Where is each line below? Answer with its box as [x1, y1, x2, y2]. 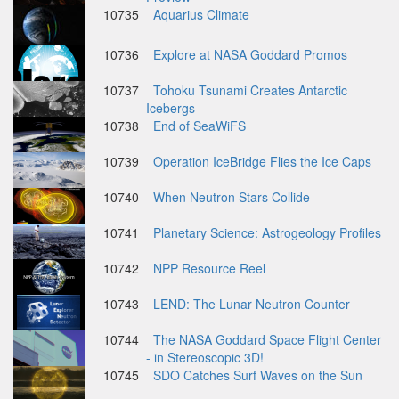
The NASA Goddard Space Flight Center [153, 330, 381, 348]
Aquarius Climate [153, 5, 249, 23]
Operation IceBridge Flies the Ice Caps [153, 152, 371, 170]
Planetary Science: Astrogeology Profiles [153, 224, 381, 241]
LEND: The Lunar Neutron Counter [153, 295, 350, 313]
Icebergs [146, 99, 195, 117]
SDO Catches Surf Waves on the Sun [153, 366, 362, 384]
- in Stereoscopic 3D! [146, 348, 264, 366]
